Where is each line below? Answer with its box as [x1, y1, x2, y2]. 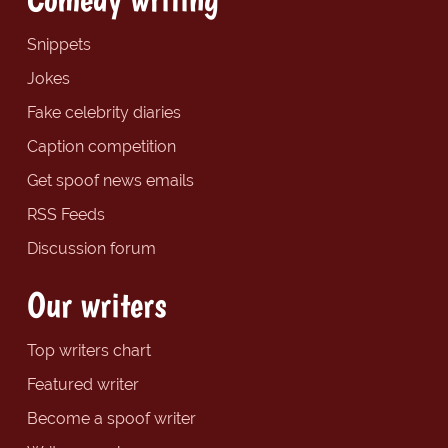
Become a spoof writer [26, 408, 196, 428]
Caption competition [26, 136, 176, 156]
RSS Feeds [26, 204, 105, 224]
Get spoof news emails [26, 170, 194, 190]
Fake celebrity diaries [26, 102, 181, 122]
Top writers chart [26, 340, 151, 360]
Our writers [26, 282, 166, 326]
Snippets [26, 34, 91, 54]
